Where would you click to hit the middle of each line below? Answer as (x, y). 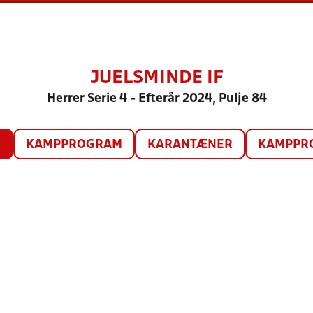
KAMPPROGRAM (74, 145)
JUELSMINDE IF (156, 78)
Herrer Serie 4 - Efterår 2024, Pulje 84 (156, 99)
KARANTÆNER (190, 145)
